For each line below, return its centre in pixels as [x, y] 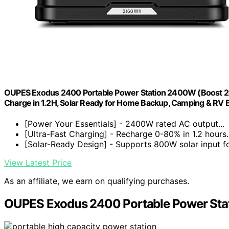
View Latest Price [38, 163]
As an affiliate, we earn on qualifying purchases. [97, 181]
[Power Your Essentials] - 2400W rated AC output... [124, 124]
